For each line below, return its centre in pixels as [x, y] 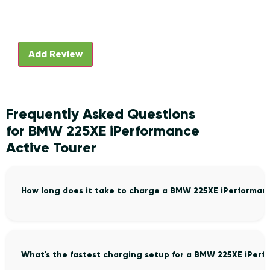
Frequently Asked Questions [101, 114]
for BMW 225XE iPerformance [103, 131]
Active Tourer [51, 148]
